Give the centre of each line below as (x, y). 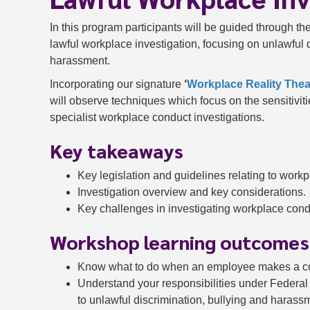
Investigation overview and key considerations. (192, 192)
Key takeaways (117, 150)
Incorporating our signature (117, 84)
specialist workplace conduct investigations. (157, 117)
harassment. (80, 60)
